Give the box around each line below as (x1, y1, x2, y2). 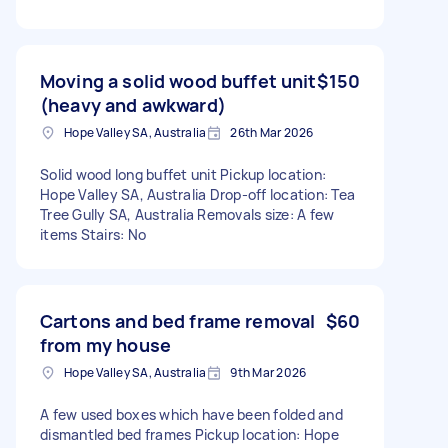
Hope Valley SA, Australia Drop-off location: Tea (40, 184, 355, 204)
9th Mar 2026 (230, 363, 307, 381)
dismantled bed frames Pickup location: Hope (40, 424, 339, 444)
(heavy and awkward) (40, 92, 226, 117)
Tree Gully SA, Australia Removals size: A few (40, 204, 335, 224)
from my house (40, 332, 171, 357)
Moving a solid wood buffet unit (40, 68, 317, 93)
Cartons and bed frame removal (40, 308, 316, 333)
